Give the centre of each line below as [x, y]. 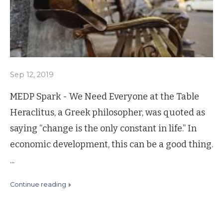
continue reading [40, 185]
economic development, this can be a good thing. [111, 145]
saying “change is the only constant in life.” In [103, 129]
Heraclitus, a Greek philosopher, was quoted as [108, 113]
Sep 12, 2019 [32, 75]
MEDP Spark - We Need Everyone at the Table [105, 97]
